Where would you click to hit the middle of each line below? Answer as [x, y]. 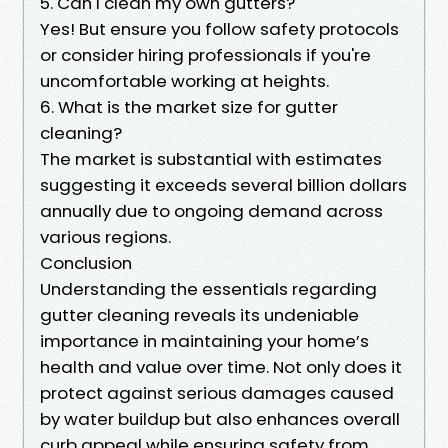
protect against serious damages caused [217, 392]
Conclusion [86, 262]
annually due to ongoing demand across [211, 210]
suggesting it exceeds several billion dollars [223, 184]
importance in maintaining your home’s [204, 340]
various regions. [105, 236]
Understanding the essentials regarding [208, 288]
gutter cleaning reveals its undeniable [199, 314]
